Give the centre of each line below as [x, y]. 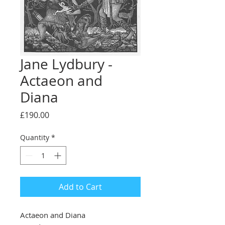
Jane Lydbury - [66, 64]
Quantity [35, 137]
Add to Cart [80, 187]
